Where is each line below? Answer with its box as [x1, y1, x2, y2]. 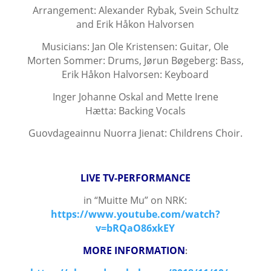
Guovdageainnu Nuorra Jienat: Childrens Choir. [28, 126, 243, 140]
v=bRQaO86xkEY [96, 221, 175, 235]
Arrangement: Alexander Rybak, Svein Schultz [32, 4, 238, 17]
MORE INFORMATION [83, 244, 186, 257]
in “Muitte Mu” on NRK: [83, 194, 188, 207]
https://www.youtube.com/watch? [50, 207, 220, 221]
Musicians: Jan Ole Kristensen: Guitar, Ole [42, 40, 229, 53]
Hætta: [85, 104, 119, 117]
